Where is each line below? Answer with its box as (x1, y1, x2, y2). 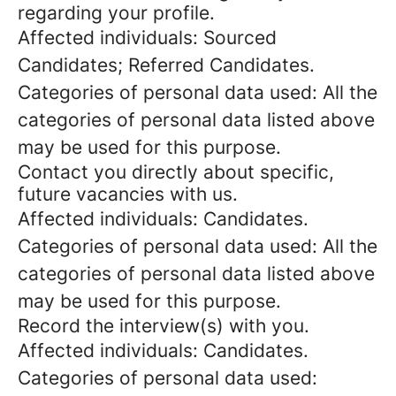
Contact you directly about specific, (18, 161, 334, 183)
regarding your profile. (18, 2, 215, 24)
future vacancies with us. (18, 183, 238, 205)
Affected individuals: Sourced (18, 27, 277, 49)
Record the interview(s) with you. (18, 315, 309, 337)
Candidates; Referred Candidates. (18, 54, 315, 76)
